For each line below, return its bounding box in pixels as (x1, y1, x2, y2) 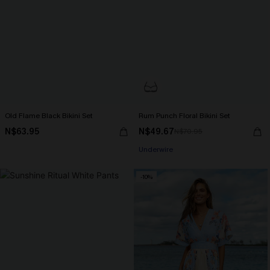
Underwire (139, 145, 173, 154)
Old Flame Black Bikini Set (5, 111, 93, 121)
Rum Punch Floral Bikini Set (139, 111, 230, 121)
